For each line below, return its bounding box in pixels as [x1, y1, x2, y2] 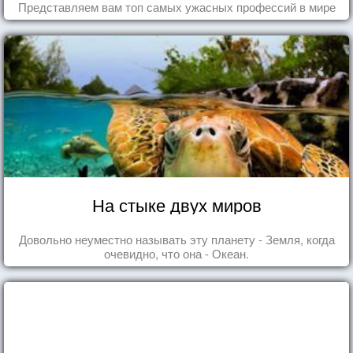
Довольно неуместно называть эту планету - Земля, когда [18, 230, 335, 247]
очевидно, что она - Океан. [104, 244, 249, 262]
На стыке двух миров [91, 191, 262, 217]
